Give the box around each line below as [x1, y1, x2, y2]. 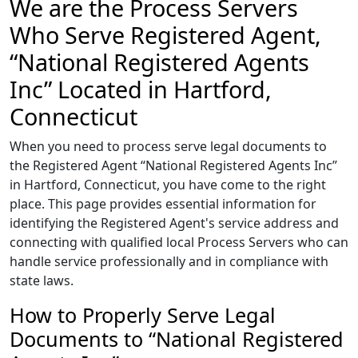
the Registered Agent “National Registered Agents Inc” [10, 157, 337, 174]
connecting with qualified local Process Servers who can [10, 233, 348, 251]
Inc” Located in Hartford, [10, 74, 272, 105]
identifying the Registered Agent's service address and [10, 214, 339, 232]
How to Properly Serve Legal [10, 301, 276, 328]
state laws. [10, 272, 74, 289]
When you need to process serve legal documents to [10, 137, 327, 155]
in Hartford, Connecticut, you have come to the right [10, 176, 326, 193]
